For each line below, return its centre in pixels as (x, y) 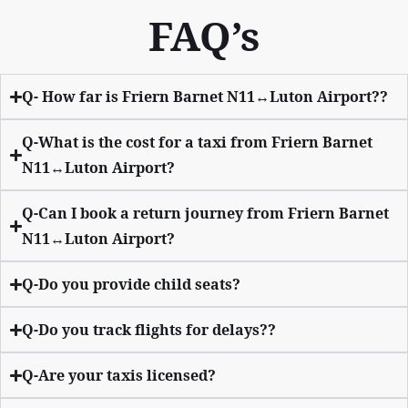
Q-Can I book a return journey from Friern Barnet (206, 214)
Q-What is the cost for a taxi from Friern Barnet (198, 143)
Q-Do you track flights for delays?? (149, 330)
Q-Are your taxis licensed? (119, 376)
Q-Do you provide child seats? (132, 285)
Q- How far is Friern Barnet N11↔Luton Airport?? (205, 97)
